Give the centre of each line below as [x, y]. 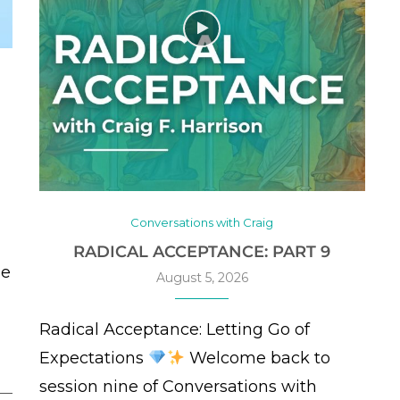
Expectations [93, 358]
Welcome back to [257, 358]
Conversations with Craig [202, 223]
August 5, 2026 [202, 278]
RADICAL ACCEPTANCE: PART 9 [202, 252]
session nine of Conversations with [178, 387]
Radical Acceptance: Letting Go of [174, 330]
